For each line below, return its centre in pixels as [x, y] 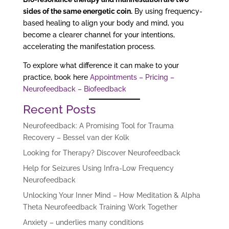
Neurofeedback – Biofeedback [74, 89]
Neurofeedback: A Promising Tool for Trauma [98, 126]
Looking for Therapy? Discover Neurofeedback [101, 153]
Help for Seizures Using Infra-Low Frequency [98, 168]
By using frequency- [167, 12]
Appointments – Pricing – [132, 77]
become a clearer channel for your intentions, [99, 35]
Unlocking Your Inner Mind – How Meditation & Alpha [111, 196]
